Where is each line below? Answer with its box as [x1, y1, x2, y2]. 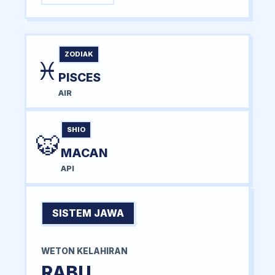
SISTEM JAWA [52, 206, 124, 219]
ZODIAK [64, 49, 93, 58]
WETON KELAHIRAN [41, 246, 128, 256]
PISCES [58, 69, 101, 85]
